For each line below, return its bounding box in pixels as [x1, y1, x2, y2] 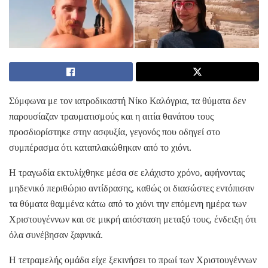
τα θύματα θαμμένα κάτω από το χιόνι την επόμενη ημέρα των [9, 198, 246, 209]
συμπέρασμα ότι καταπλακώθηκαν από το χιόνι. [9, 142, 191, 153]
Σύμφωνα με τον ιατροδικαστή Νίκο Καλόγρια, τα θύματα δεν [9, 95, 246, 106]
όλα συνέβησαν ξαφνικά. [9, 229, 103, 240]
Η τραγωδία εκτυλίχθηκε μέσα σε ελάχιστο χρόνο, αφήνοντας [9, 167, 245, 178]
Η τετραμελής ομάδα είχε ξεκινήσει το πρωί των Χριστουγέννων [9, 254, 257, 265]
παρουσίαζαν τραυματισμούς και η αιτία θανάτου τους [9, 111, 214, 121]
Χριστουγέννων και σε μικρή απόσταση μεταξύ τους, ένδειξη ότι [9, 214, 256, 224]
